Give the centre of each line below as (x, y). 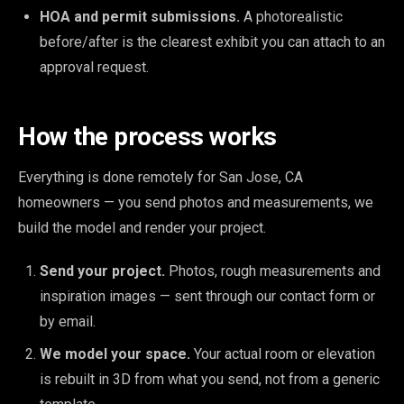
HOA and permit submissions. (140, 17)
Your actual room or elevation (283, 354)
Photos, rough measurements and (273, 271)
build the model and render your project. (142, 228)
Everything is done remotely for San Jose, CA (161, 177)
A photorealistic (291, 17)
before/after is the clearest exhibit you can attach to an (212, 42)
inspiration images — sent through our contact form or (207, 296)
